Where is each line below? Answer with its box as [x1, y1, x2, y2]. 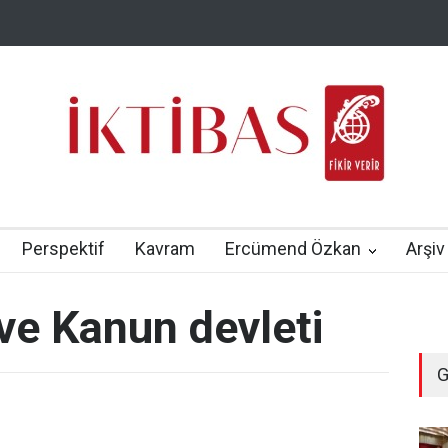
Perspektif [22, 238, 105, 259]
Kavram [135, 238, 195, 259]
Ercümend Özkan [225, 238, 361, 259]
